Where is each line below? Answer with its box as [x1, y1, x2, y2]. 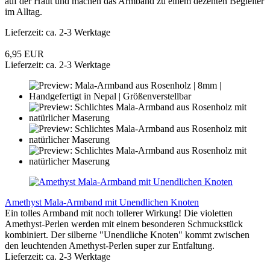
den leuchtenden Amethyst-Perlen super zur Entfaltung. [5, 240, 215, 251]
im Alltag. [5, 6, 42, 17]
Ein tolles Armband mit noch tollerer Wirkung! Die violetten [5, 207, 233, 218]
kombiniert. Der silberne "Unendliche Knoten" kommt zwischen [5, 229, 250, 240]
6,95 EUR [5, 48, 44, 59]
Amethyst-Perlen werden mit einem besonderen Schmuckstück [5, 218, 243, 229]
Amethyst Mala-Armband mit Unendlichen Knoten [5, 196, 199, 207]
